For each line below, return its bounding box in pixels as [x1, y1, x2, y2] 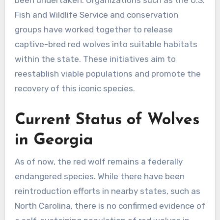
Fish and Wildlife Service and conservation [14, 10, 178, 20]
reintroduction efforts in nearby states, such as [14, 186, 200, 196]
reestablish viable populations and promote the [14, 69, 201, 79]
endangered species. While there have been [14, 171, 185, 181]
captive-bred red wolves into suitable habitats [14, 39, 197, 50]
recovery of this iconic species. [14, 83, 135, 94]
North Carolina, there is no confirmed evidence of [14, 200, 205, 211]
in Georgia [14, 133, 93, 149]
